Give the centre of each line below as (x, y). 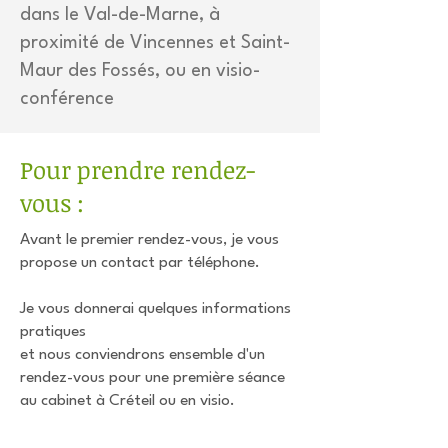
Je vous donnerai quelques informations (155, 309)
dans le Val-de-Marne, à (120, 15)
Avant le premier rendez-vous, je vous (149, 240)
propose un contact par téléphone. (140, 263)
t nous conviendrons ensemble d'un (146, 355)
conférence (67, 99)
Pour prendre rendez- (137, 169)
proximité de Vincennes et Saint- (155, 43)
